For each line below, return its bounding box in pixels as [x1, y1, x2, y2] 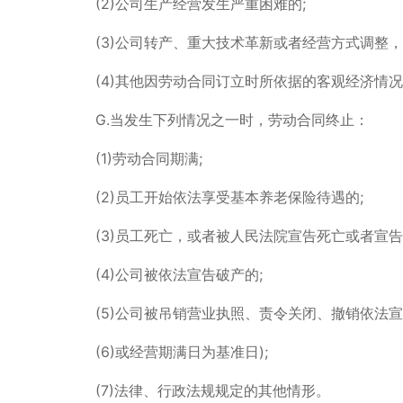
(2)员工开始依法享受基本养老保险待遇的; [94, 187, 363, 206]
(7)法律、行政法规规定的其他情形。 [94, 381, 330, 399]
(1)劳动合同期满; [94, 148, 202, 167]
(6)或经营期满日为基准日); [94, 342, 268, 361]
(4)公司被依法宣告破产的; [94, 264, 263, 283]
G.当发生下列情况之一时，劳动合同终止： [94, 110, 369, 129]
